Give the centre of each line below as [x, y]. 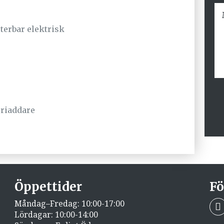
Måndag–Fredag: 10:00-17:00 [69, 203]
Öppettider [48, 186]
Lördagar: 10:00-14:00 [56, 214]
